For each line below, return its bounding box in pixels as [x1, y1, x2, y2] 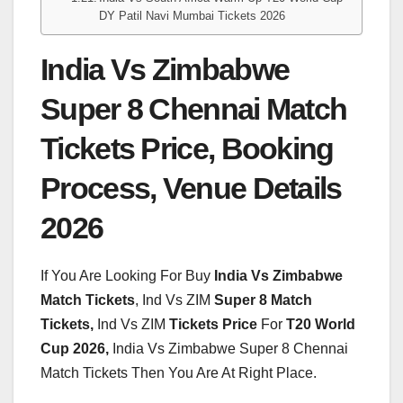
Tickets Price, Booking [40, 131, 334, 166]
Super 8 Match [214, 291, 312, 308]
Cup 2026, [40, 340, 109, 356]
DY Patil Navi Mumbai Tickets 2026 [99, 9, 286, 22]
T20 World [286, 316, 355, 332]
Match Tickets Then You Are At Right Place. [40, 364, 317, 381]
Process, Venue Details [40, 171, 342, 205]
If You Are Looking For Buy [40, 267, 214, 283]
